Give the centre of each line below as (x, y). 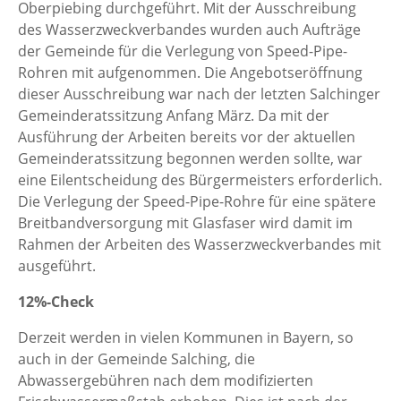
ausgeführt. (57, 266)
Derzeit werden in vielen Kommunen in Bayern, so (186, 338)
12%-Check (56, 302)
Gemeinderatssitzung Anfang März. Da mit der (174, 116)
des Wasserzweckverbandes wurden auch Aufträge (189, 30)
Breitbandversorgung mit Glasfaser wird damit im (185, 223)
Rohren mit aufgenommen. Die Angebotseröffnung (190, 73)
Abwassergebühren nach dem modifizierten (166, 381)
